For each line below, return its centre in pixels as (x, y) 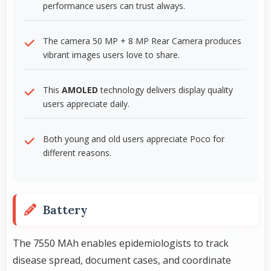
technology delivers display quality (165, 90)
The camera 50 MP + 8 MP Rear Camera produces (142, 41)
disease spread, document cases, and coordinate (122, 260)
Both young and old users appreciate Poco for (134, 139)
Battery (65, 209)
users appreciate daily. (86, 103)
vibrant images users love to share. (111, 54)
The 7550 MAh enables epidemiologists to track (121, 243)
